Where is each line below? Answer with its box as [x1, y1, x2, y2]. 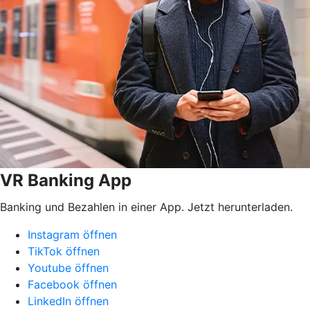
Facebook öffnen [28, 277, 117, 291]
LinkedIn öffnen [28, 293, 109, 308]
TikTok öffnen [28, 244, 100, 258]
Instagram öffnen [28, 227, 117, 241]
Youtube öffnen [28, 260, 109, 275]
